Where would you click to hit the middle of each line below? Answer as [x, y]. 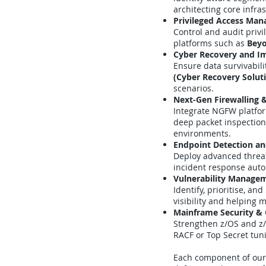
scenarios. [194, 88]
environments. [202, 133]
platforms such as [210, 43]
